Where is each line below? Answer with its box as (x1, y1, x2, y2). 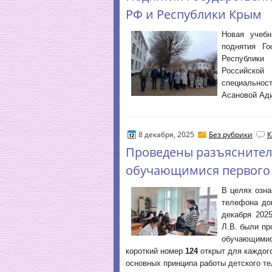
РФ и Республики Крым (126, 6, 262, 22)
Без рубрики (209, 129, 253, 140)
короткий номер (126, 246, 186, 256)
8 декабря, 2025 (137, 129, 196, 140)
